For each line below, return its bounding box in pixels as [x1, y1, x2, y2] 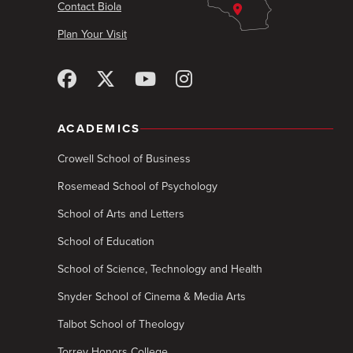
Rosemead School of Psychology [58, 180, 217, 193]
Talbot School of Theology [58, 318, 184, 331]
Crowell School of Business [58, 152, 191, 165]
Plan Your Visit [58, 28, 127, 41]
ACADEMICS [58, 121, 141, 136]
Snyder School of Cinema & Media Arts [58, 290, 246, 303]
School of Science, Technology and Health [58, 262, 262, 276]
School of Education [58, 235, 154, 248]
